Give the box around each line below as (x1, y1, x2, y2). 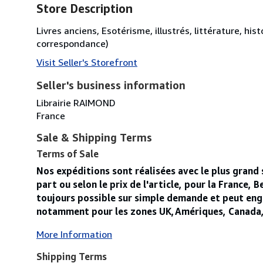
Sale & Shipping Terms (36, 130, 152, 144)
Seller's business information (36, 78, 186, 92)
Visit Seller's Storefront (36, 56, 137, 68)
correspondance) (36, 37, 109, 49)
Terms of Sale (36, 147, 99, 160)
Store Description (36, 1, 133, 15)
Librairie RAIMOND (36, 96, 116, 109)
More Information (36, 228, 112, 240)
